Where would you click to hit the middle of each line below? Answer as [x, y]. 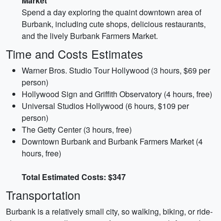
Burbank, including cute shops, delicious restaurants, [114, 24]
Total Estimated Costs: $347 [74, 177]
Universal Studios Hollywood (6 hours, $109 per [105, 106]
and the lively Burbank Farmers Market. [90, 36]
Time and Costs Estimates [74, 54]
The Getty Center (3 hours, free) [77, 129]
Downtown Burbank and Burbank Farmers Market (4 [112, 141]
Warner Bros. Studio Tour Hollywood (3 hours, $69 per [116, 70]
